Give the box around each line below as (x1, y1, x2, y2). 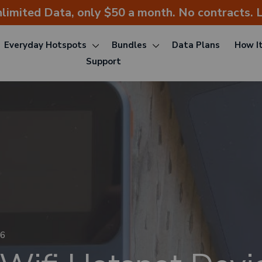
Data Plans (171, 39, 220, 51)
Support (86, 56, 122, 68)
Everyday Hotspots (4, 39, 87, 51)
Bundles (111, 39, 147, 51)
